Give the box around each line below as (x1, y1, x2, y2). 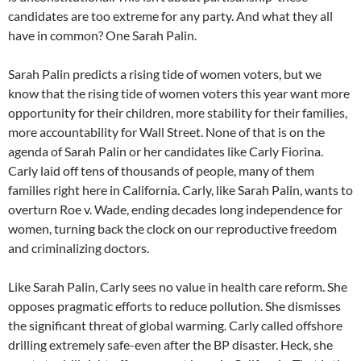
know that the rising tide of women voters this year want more (8, 85, 350, 102)
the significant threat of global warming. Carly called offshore (8, 317, 342, 334)
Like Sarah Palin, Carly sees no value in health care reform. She (8, 279, 347, 295)
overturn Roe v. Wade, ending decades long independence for (8, 201, 342, 218)
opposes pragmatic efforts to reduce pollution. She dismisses (8, 298, 341, 314)
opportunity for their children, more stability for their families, (8, 105, 347, 121)
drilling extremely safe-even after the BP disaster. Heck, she (8, 337, 333, 353)
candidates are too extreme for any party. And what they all (8, 8, 333, 24)
